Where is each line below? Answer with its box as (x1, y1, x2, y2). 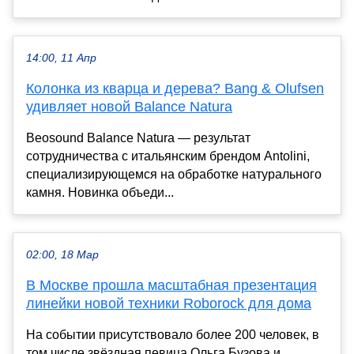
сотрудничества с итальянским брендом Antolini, (26, 149, 310, 163)
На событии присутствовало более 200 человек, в (26, 327, 319, 341)
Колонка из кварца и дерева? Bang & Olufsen (26, 80, 324, 96)
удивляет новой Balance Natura (26, 98, 232, 115)
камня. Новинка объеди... (26, 185, 174, 199)
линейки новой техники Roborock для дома (26, 295, 311, 311)
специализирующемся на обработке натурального (26, 167, 322, 181)
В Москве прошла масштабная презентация (26, 277, 317, 293)
